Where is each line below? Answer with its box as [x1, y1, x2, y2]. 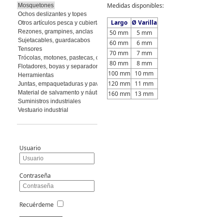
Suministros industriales [17, 98, 81, 105]
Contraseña [19, 171, 51, 180]
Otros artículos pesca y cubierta [17, 19, 100, 26]
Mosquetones [17, 2, 54, 9]
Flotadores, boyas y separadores [17, 63, 104, 70]
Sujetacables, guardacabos [17, 37, 90, 44]
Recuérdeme [19, 201, 54, 209]
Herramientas [17, 72, 54, 78]
